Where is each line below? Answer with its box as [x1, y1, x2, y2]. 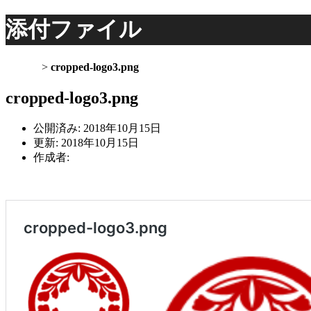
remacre [72, 151, 107, 163]
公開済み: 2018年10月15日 [33, 121, 161, 134]
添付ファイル [6, 17, 142, 42]
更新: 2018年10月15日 [33, 136, 139, 149]
